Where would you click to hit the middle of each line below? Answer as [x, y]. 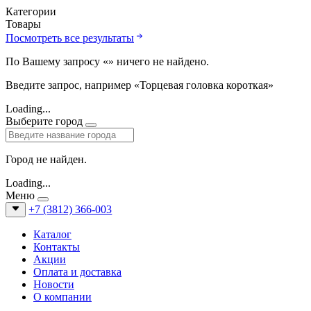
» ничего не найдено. [159, 61]
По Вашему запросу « [57, 61]
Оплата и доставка [77, 272]
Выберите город [45, 121]
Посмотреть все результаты [70, 37]
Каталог [52, 235]
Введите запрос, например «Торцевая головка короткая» [140, 85]
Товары [23, 24]
